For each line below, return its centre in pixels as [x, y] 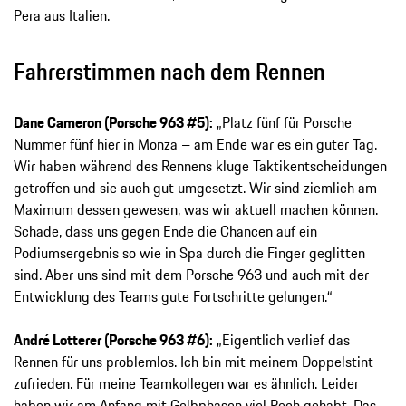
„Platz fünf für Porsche [282, 123]
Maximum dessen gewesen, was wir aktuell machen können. [196, 210]
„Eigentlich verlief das [281, 340]
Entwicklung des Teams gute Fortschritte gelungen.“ [173, 297]
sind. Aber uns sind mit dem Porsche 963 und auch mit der [191, 275]
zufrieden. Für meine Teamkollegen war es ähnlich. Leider [186, 384]
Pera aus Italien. [62, 16]
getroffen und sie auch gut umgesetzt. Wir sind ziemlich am [195, 188]
